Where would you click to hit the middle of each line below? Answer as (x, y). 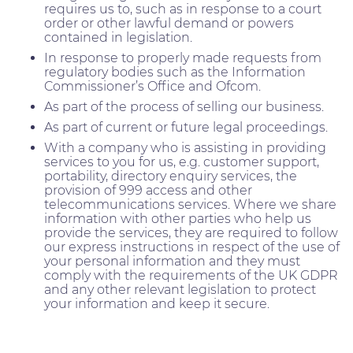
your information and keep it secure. (157, 303)
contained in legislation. (118, 37)
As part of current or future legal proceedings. (186, 127)
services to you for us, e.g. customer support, (182, 162)
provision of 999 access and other (148, 190)
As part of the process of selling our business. (184, 106)
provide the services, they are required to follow (191, 232)
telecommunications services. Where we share (190, 204)
